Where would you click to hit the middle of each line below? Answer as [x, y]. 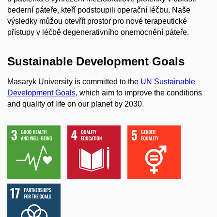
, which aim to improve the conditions [139, 93]
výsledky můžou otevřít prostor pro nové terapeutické [97, 21]
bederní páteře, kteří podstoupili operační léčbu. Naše [99, 10]
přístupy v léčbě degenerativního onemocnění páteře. [98, 32]
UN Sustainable [168, 81]
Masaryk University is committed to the [74, 81]
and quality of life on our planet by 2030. [76, 104]
